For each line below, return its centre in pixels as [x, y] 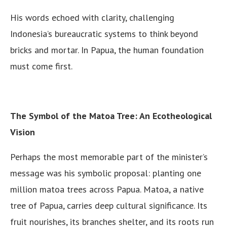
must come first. [41, 66]
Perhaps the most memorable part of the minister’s [109, 157]
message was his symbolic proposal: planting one [106, 173]
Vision [23, 132]
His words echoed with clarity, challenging [92, 17]
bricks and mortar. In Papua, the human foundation [107, 50]
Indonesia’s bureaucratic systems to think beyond [104, 34]
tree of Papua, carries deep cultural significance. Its [109, 205]
